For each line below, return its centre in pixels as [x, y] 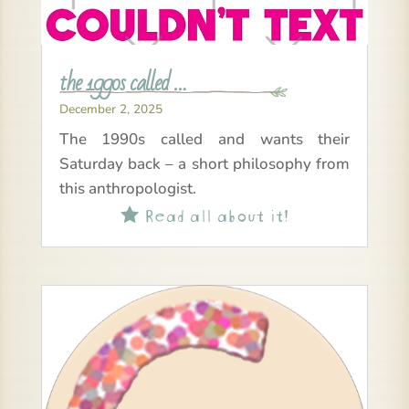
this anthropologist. [127, 188]
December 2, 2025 [110, 109]
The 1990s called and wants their [204, 139]
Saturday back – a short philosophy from [204, 163]
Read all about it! [213, 213]
